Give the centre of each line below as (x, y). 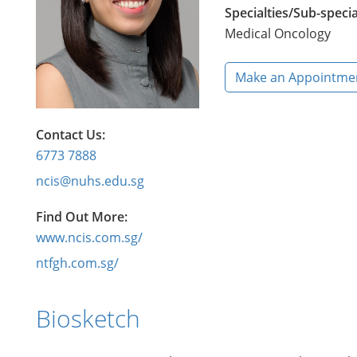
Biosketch (88, 318)
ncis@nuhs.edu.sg (90, 180)
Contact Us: (71, 134)
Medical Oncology (278, 33)
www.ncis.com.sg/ (89, 237)
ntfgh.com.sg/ (77, 263)
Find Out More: (82, 216)
